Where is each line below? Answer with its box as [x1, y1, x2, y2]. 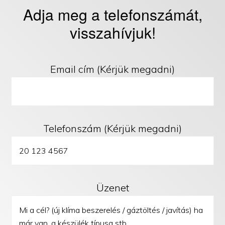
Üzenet [96, 181, 129, 194]
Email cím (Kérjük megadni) [50, 62, 175, 75]
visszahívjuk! [69, 21, 156, 43]
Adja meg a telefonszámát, [23, 3, 202, 25]
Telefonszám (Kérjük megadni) [43, 122, 182, 135]
